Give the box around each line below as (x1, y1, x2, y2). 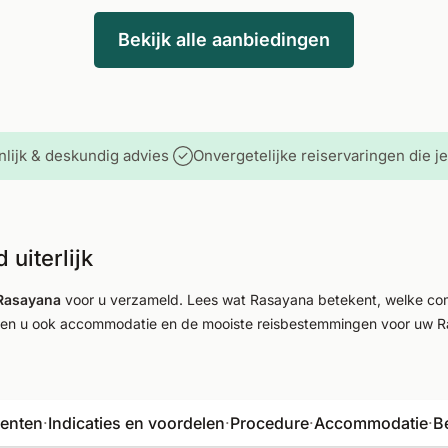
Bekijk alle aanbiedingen (118, 29, 330, 50)
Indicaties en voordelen (48, 413, 225, 433)
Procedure (230, 413, 309, 433)
